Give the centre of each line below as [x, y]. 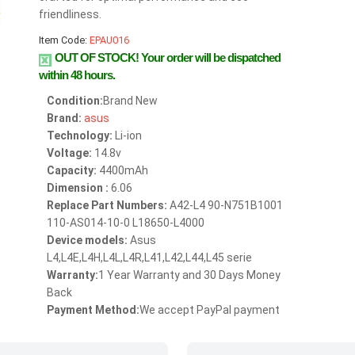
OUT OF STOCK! [98, 57]
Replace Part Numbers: [107, 205]
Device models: [87, 240]
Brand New [130, 101]
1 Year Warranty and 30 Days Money [189, 275]
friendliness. [70, 14]
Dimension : [78, 188]
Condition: [75, 101]
